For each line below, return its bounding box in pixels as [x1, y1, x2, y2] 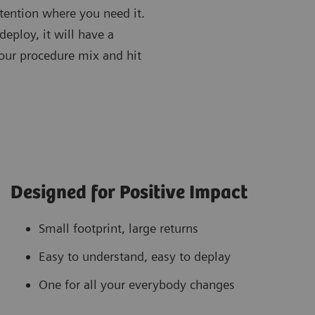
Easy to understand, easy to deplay [39, 249, 231, 264]
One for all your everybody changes [39, 277, 235, 292]
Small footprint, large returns [39, 221, 198, 236]
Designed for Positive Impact [11, 182, 247, 205]
